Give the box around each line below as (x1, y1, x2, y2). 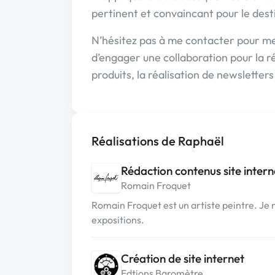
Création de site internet (121, 251, 244, 266)
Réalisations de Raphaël (91, 133, 224, 149)
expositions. (91, 214, 144, 226)
